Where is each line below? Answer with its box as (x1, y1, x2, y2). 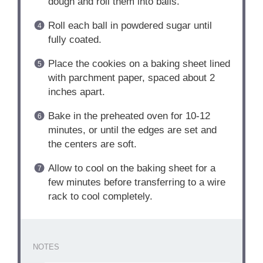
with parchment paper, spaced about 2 (48, 72, 215, 84)
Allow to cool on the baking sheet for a (48, 163, 215, 174)
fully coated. (48, 34, 102, 46)
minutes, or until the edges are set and (48, 124, 217, 136)
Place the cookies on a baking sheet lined (48, 58, 230, 70)
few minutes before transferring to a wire (48, 177, 225, 188)
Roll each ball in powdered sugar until (48, 20, 212, 32)
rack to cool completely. (48, 191, 153, 203)
